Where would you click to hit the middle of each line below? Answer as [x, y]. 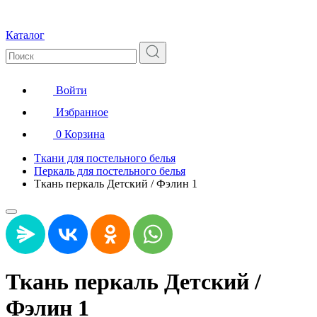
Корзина [85, 134]
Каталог [25, 35]
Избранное [82, 112]
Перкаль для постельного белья [110, 171]
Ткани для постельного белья [105, 158]
